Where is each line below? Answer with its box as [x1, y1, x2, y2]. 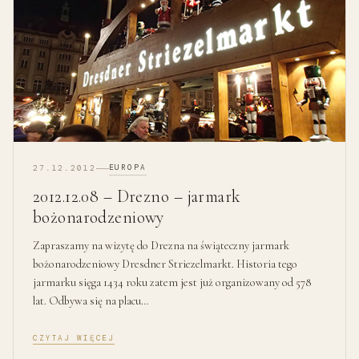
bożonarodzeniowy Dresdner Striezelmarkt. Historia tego [33, 256, 297, 271]
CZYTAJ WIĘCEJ [33, 333, 115, 344]
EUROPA [108, 162, 147, 172]
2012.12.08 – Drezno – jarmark [33, 185, 241, 207]
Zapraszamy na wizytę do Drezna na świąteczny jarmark [33, 238, 289, 252]
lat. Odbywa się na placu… [33, 293, 149, 308]
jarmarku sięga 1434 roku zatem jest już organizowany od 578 [33, 275, 312, 289]
